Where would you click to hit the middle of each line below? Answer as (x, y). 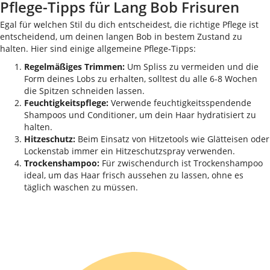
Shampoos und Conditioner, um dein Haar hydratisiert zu (140, 115)
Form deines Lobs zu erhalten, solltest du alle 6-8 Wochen (141, 79)
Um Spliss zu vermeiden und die (192, 67)
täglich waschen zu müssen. (81, 187)
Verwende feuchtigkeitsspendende (180, 103)
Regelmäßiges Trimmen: (74, 67)
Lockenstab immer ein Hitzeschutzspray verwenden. (130, 151)
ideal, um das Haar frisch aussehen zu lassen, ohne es (134, 175)
